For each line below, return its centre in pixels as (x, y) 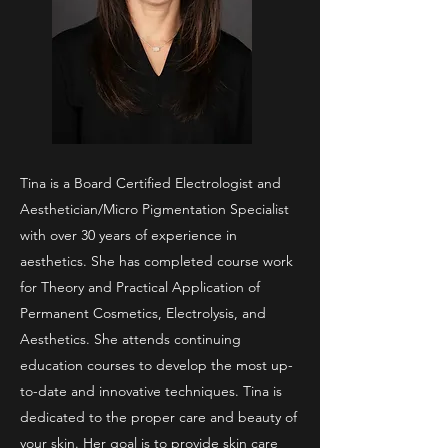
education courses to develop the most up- (156, 365)
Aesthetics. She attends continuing (130, 339)
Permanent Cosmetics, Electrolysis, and (143, 313)
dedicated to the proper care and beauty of (158, 417)
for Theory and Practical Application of (140, 287)
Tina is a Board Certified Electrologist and (150, 183)
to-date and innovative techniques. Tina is (151, 391)
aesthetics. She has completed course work (156, 261)
